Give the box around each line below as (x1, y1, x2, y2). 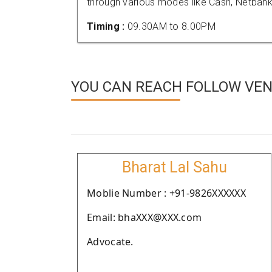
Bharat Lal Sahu (121, 158, 227, 176)
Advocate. (87, 235, 134, 248)
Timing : (87, 21, 127, 32)
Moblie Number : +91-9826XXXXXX (87, 186, 246, 200)
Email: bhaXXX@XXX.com (87, 211, 202, 224)
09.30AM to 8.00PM (127, 21, 216, 32)
